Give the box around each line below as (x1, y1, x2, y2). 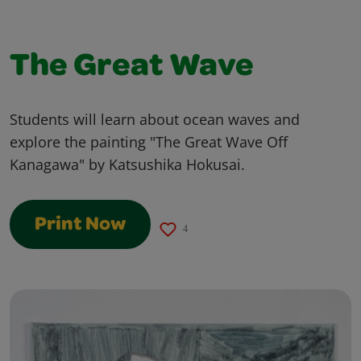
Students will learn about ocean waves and (10, 109, 300, 129)
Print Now (35, 215, 126, 235)
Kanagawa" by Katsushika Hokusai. (10, 154, 245, 174)
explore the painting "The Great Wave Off (10, 131, 288, 151)
